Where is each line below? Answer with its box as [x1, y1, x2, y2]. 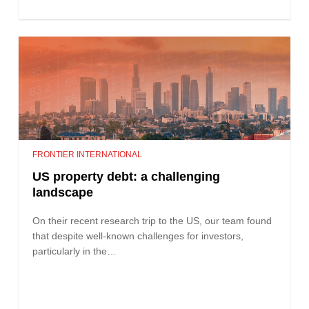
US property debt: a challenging [32, 169, 221, 183]
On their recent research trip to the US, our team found [32, 215, 272, 226]
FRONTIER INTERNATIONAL [32, 149, 143, 159]
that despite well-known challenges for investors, [32, 230, 244, 241]
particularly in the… [32, 245, 117, 257]
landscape [32, 185, 94, 199]
